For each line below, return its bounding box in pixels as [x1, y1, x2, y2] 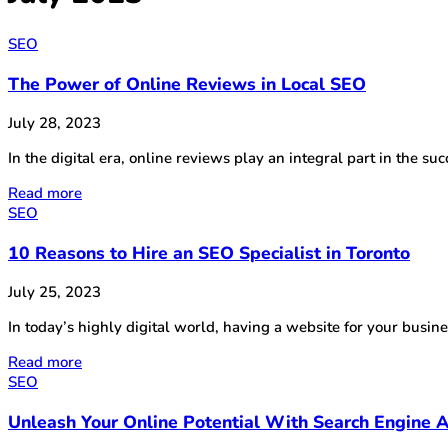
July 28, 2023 [8, 113, 101, 134]
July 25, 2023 [8, 282, 101, 303]
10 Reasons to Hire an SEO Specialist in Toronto [8, 240, 410, 265]
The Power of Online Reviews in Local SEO [8, 71, 366, 96]
